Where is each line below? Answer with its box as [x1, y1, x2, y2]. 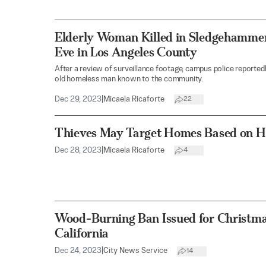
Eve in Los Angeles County [55, 44, 197, 59]
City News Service [103, 247, 167, 255]
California [55, 226, 109, 241]
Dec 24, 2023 [55, 247, 102, 255]
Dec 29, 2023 [55, 95, 102, 103]
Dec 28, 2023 [55, 146, 102, 154]
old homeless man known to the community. [55, 75, 204, 83]
